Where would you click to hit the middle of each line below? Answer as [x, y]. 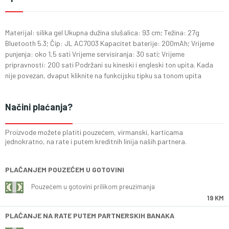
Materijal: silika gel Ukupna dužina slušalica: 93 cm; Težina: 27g [102, 32]
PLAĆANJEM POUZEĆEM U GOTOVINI [65, 169]
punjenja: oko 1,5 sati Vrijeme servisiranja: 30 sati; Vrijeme [95, 54]
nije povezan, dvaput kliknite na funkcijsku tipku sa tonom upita [103, 75]
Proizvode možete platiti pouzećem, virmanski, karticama [94, 132]
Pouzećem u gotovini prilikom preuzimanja [93, 187]
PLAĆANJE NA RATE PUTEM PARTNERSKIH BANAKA [90, 215]
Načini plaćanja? [39, 107]
